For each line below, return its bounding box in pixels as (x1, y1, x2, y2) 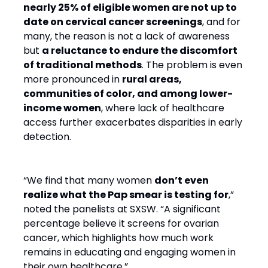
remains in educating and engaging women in (23, 245, 236, 259)
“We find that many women (23, 173, 154, 187)
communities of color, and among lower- (23, 87, 233, 100)
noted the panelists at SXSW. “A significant (23, 202, 221, 216)
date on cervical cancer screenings (23, 15, 202, 29)
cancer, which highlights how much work (23, 231, 214, 245)
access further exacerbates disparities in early (23, 115, 242, 129)
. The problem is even (142, 58, 242, 72)
